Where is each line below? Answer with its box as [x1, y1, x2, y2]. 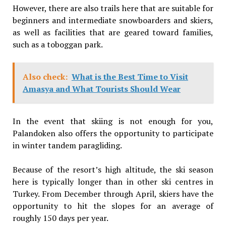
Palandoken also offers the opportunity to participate [12, 127, 214, 139]
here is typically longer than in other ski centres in [12, 176, 214, 187]
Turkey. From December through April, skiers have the [12, 188, 214, 199]
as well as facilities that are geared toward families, [12, 26, 214, 38]
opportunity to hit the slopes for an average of [12, 200, 214, 211]
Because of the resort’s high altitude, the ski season [12, 163, 214, 175]
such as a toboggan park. [12, 38, 103, 50]
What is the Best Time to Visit [71, 71, 188, 82]
